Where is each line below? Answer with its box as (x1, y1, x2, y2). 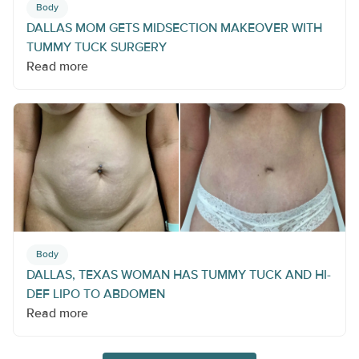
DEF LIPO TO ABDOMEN (26, 286, 165, 303)
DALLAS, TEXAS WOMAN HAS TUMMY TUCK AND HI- (26, 267, 331, 284)
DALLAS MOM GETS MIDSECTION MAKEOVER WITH (26, 20, 322, 37)
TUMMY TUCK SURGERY (26, 39, 167, 56)
